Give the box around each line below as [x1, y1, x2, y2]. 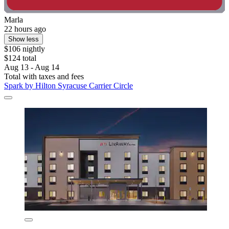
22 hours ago [4, 24, 46, 33]
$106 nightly [4, 44, 45, 53]
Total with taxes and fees [4, 72, 84, 81]
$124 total [4, 53, 36, 62]
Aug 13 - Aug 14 [4, 62, 59, 72]
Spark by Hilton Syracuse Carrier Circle [4, 81, 133, 90]
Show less [8, 35, 39, 43]
